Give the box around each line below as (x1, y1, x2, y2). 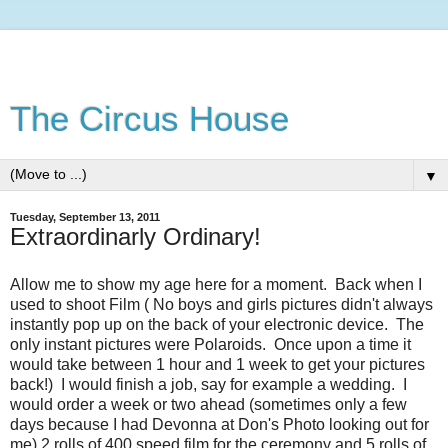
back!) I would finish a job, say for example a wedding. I (10, 375, 407, 393)
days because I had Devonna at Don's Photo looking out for (10, 415, 429, 433)
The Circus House (10, 100, 289, 138)
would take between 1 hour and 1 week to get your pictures (10, 355, 425, 373)
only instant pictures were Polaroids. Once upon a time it (10, 335, 411, 353)
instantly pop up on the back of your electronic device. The (10, 315, 424, 333)
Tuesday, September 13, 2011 (10, 211, 160, 223)
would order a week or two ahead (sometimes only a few (10, 395, 407, 413)
